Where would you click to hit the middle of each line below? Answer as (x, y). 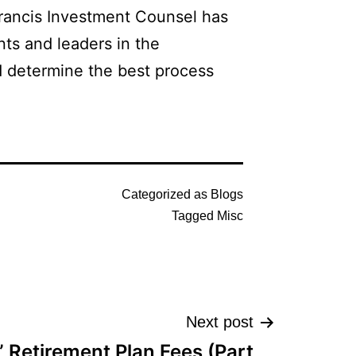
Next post (220, 322)
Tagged (194, 216)
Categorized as (166, 194)
